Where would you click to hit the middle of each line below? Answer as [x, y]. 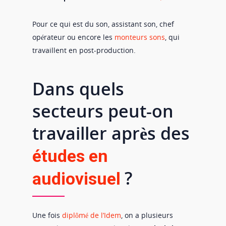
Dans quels [78, 89]
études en [70, 156]
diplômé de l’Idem [92, 215]
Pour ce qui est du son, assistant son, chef [103, 24]
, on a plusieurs [147, 215]
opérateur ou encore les [73, 37]
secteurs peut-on [103, 111]
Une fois [47, 215]
